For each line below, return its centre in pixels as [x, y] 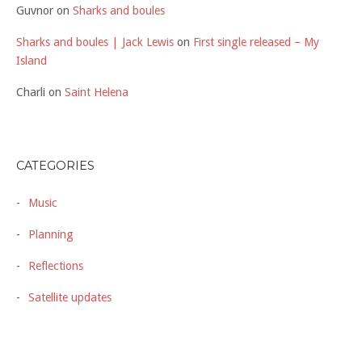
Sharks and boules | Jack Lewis [95, 42]
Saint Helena [97, 93]
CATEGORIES [55, 166]
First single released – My [256, 42]
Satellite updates [70, 297]
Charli [31, 93]
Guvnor [35, 11]
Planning [51, 234]
